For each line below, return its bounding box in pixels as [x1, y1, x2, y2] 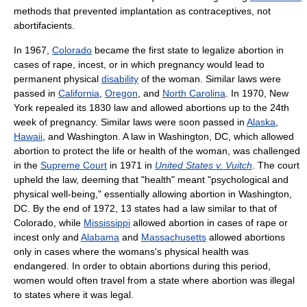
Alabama [81, 232, 119, 243]
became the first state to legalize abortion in [92, 45, 284, 56]
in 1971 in [107, 160, 155, 171]
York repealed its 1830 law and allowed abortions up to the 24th [14, 102, 289, 114]
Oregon [105, 88, 138, 99]
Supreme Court [40, 160, 107, 171]
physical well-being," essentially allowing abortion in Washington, [14, 188, 292, 200]
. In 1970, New [225, 88, 288, 99]
